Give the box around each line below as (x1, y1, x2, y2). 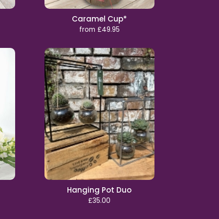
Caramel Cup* (71, 14, 127, 24)
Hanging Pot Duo (67, 185, 132, 195)
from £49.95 (79, 25, 120, 34)
